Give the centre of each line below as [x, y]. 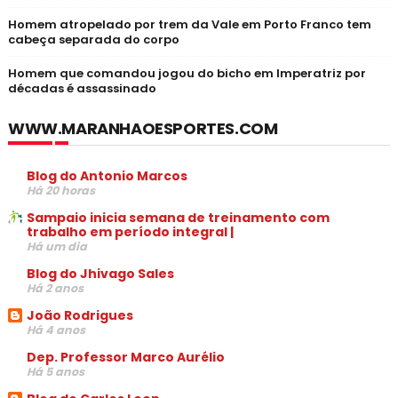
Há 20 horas [60, 190]
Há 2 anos [55, 288]
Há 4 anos [56, 330]
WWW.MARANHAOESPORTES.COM [143, 128]
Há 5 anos [55, 371]
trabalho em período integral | [130, 231]
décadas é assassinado [82, 88]
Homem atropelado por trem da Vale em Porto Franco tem [189, 24]
